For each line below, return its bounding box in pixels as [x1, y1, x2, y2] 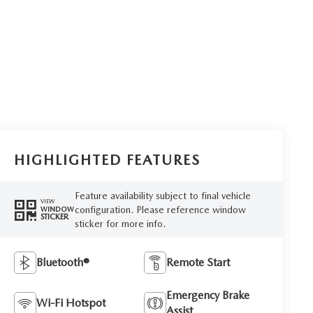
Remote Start [166, 255, 231, 269]
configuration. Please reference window [74, 203, 246, 215]
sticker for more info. [74, 217, 166, 229]
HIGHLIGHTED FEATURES [14, 151, 201, 168]
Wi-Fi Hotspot [36, 296, 106, 310]
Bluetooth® [36, 255, 90, 269]
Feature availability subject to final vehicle [74, 189, 251, 201]
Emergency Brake [166, 288, 250, 302]
